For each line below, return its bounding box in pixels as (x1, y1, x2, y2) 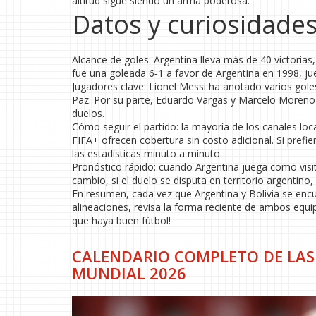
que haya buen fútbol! (72, 214, 171, 227)
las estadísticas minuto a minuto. (72, 147, 222, 160)
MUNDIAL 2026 (72, 262, 186, 284)
